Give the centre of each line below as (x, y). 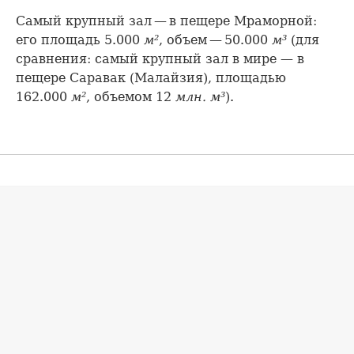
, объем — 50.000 (215, 40)
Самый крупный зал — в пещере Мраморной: (166, 21)
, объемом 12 (131, 97)
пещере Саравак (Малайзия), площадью (151, 78)
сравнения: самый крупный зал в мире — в (160, 59)
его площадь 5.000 (80, 40)
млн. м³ (200, 97)
